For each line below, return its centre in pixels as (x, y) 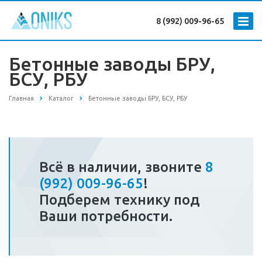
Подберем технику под (119, 200)
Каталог (61, 98)
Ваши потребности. (106, 216)
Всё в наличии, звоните (122, 167)
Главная (21, 98)
